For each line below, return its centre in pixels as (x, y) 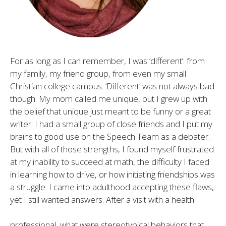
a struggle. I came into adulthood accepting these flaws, (112, 187)
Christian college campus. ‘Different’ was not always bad (112, 86)
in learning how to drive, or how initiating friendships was (112, 174)
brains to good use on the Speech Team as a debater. (110, 136)
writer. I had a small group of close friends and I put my (111, 124)
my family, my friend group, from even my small (98, 73)
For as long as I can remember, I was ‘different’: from (107, 61)
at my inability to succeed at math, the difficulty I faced (110, 161)
